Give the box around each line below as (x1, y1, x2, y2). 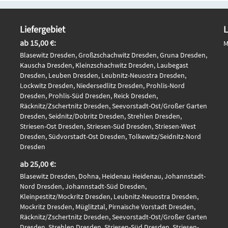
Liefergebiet (20, 23, 65, 35)
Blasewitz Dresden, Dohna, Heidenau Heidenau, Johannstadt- (20, 171, 206, 181)
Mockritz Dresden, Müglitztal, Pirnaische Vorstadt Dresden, (20, 202, 195, 211)
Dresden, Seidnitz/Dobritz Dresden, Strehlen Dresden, (20, 111, 182, 121)
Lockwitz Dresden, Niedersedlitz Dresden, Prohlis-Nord (20, 80, 185, 90)
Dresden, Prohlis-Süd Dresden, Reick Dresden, (20, 91, 158, 100)
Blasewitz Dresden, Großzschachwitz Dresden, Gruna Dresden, (20, 50, 207, 60)
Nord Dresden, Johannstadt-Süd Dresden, (20, 181, 147, 191)
